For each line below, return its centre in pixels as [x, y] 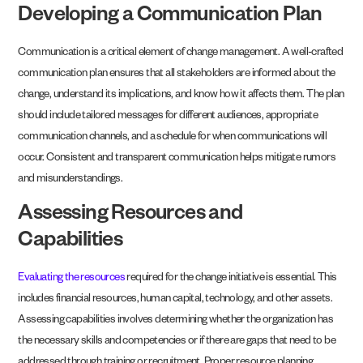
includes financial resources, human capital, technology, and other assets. [175, 301]
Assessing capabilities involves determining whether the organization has [176, 322]
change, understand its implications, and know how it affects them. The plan [181, 96]
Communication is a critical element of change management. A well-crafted [181, 54]
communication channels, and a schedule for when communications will [173, 139]
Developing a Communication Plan [170, 17]
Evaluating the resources [72, 280]
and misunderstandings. [70, 181]
